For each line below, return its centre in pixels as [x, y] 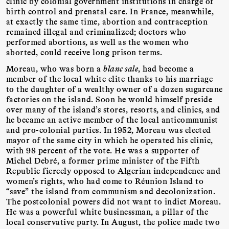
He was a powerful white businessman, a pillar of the [107, 212]
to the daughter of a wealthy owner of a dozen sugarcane [114, 89]
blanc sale [121, 68]
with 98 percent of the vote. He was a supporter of [103, 150]
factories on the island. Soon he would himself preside [109, 99]
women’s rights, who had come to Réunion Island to [105, 181]
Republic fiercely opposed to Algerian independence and [113, 171]
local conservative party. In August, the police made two [113, 222]
